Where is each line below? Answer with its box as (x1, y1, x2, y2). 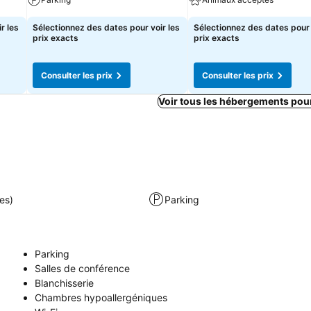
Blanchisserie (35, 277, 94, 289)
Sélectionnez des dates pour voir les (33, 22, 180, 33)
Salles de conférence (35, 262, 130, 274)
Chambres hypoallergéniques (35, 292, 167, 303)
